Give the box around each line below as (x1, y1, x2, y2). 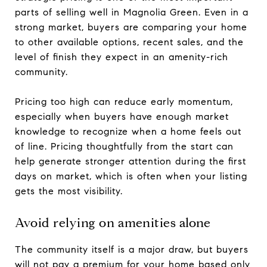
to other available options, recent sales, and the (15, 36, 244, 48)
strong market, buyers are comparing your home (15, 21, 247, 33)
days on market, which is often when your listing (15, 170, 247, 182)
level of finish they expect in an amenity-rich (15, 51, 228, 63)
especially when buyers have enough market (15, 110, 229, 122)
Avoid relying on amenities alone (15, 215, 210, 231)
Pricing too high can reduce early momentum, (15, 95, 233, 107)
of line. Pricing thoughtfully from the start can (15, 140, 234, 152)
